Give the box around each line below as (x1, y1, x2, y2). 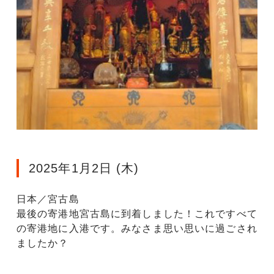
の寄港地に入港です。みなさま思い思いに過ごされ (17, 223, 257, 234)
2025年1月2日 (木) (29, 161, 139, 176)
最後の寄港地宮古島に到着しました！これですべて (17, 209, 257, 220)
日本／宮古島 (17, 194, 80, 205)
